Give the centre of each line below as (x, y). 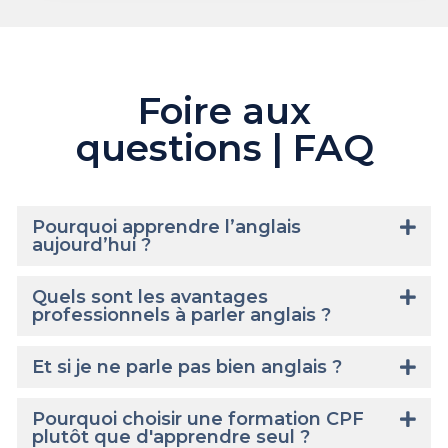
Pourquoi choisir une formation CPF (198, 418)
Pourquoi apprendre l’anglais (167, 226)
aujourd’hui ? (92, 244)
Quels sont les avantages (150, 296)
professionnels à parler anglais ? (182, 314)
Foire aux (225, 110)
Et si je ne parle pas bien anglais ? (187, 366)
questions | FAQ (224, 147)
